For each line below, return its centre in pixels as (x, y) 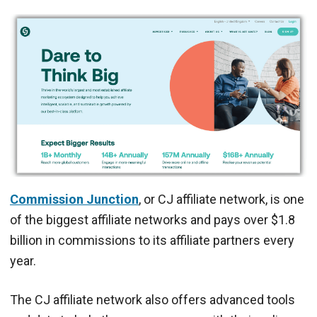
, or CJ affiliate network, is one (221, 199)
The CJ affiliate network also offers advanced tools (152, 299)
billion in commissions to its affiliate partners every (152, 240)
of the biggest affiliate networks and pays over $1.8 (152, 219)
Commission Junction (74, 199)
